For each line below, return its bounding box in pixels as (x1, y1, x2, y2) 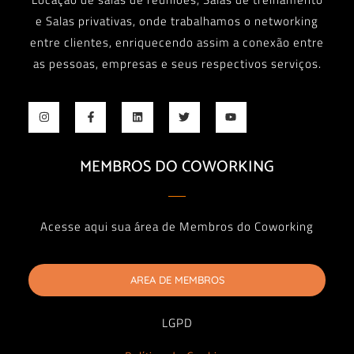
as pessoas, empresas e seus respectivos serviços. (32, 55, 322, 73)
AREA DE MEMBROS (130, 273, 224, 287)
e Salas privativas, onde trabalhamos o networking (36, 12, 318, 31)
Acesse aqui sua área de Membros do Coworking (40, 217, 314, 236)
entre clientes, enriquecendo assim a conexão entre (30, 33, 324, 52)
